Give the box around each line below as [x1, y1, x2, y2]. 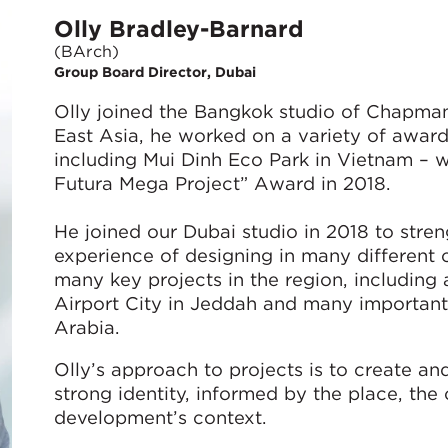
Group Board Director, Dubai [53, 64, 256, 81]
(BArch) [53, 41, 119, 61]
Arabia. [53, 315, 119, 338]
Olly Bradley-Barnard [53, 14, 304, 43]
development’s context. [53, 406, 266, 429]
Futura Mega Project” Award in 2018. [53, 171, 390, 194]
